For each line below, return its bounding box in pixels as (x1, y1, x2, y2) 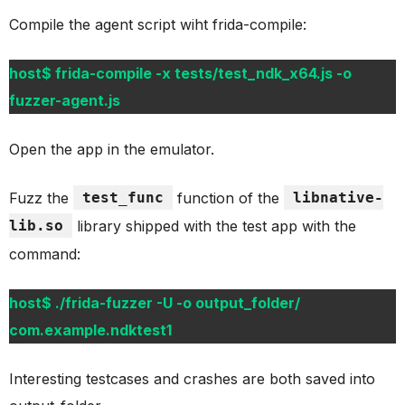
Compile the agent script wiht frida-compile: (9, 15, 306, 34)
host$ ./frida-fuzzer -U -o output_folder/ (9, 294, 300, 313)
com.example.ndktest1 (9, 321, 172, 340)
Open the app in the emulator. (9, 140, 214, 159)
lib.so (9, 217, 63, 235)
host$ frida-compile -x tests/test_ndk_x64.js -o (9, 64, 352, 83)
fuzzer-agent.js (9, 91, 120, 110)
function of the (173, 189, 284, 208)
